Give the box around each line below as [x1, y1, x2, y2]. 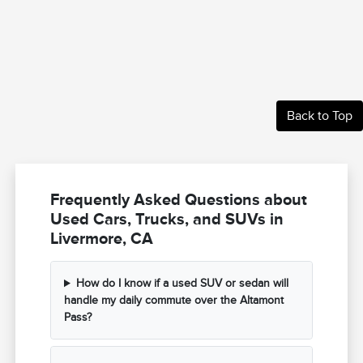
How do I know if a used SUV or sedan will [75, 277, 288, 290]
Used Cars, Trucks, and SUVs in [50, 210, 284, 228]
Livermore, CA [50, 229, 154, 248]
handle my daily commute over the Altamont [64, 294, 284, 307]
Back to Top [287, 109, 352, 124]
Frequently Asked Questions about [50, 190, 308, 209]
